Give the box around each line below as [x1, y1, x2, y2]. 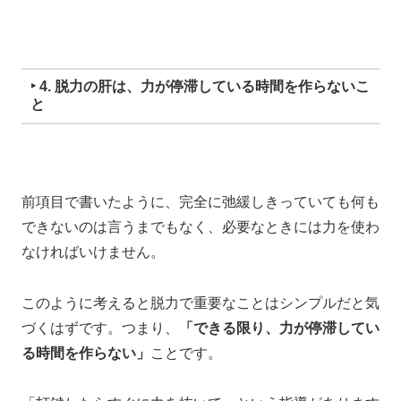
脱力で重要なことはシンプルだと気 [150, 294, 380, 311]
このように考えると [21, 294, 150, 311]
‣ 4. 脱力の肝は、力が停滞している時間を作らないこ [30, 79, 370, 95]
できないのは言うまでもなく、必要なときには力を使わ [21, 218, 380, 235]
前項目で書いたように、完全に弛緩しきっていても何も [21, 193, 380, 209]
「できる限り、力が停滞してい [179, 320, 380, 336]
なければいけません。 [21, 243, 165, 260]
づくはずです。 [21, 320, 122, 336]
